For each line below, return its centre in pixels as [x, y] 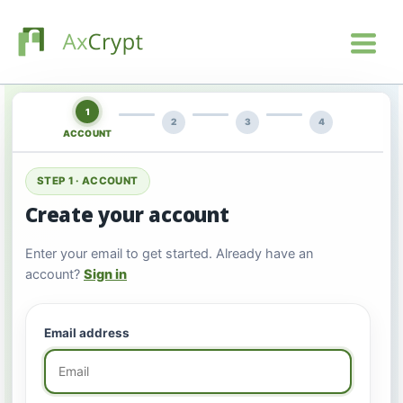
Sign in [105, 274]
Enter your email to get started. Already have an [169, 253]
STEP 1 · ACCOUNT [88, 180]
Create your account [127, 214]
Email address [87, 332]
